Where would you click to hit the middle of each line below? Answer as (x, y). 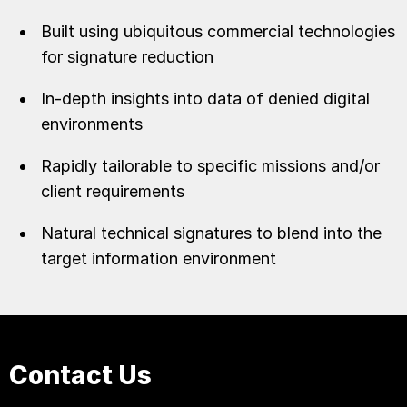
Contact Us (80, 375)
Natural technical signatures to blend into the (211, 233)
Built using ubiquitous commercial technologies (218, 31)
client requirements (113, 191)
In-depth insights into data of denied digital (205, 99)
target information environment (159, 258)
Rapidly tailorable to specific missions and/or (210, 166)
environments (92, 124)
